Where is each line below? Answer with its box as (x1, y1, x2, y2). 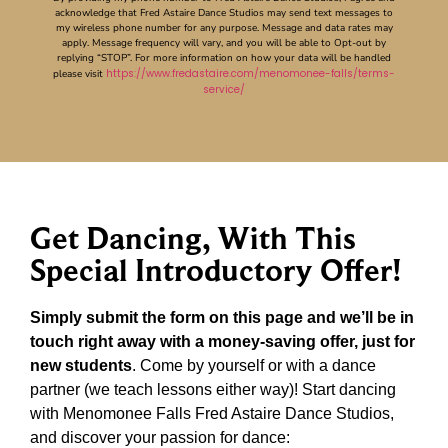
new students (30, 356, 132, 374)
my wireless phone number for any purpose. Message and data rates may (55, 20, 393, 35)
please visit (53, 66, 106, 81)
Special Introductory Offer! (30, 251, 402, 288)
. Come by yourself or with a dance (132, 356, 376, 374)
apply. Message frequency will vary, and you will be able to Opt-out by (62, 35, 386, 50)
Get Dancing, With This (30, 219, 356, 256)
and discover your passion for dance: (30, 428, 290, 446)
